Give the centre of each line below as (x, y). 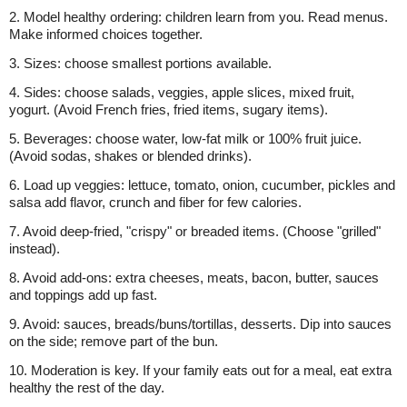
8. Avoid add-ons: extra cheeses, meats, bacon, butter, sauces (194, 278)
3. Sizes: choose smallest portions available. (140, 63)
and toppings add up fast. (83, 295)
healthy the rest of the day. (87, 387)
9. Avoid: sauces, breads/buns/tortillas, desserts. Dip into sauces (200, 324)
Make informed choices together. (106, 34)
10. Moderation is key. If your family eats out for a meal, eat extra (200, 370)
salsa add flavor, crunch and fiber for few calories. (155, 202)
